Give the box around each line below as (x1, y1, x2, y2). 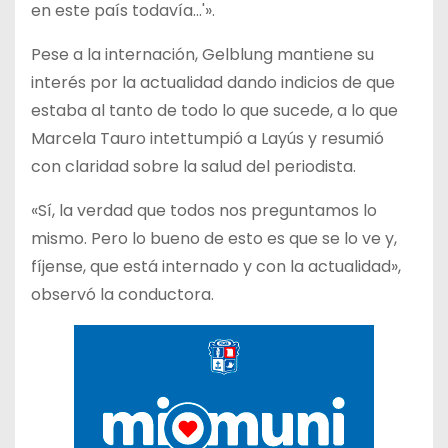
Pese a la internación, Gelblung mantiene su (31, 42, 374, 66)
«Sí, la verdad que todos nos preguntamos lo (31, 198, 377, 222)
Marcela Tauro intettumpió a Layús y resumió (31, 126, 384, 150)
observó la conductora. (31, 282, 214, 306)
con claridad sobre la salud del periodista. (31, 154, 356, 178)
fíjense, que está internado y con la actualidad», (31, 254, 401, 278)
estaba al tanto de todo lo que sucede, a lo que (31, 98, 398, 122)
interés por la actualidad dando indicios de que (31, 70, 395, 94)
